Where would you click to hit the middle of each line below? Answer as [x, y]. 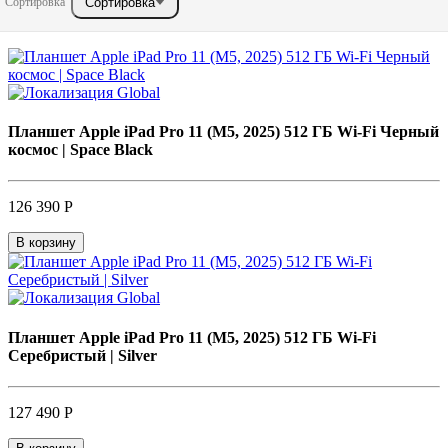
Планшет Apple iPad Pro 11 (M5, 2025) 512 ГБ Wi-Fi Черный [223, 132]
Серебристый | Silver [82, 355]
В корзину [46, 243]
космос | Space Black [80, 150]
